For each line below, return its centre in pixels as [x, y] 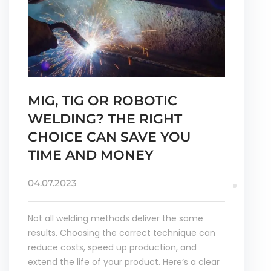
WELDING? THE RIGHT [105, 119]
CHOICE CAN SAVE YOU [109, 137]
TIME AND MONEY [91, 155]
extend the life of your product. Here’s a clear [124, 262]
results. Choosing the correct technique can [122, 233]
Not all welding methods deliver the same [116, 218]
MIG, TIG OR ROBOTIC [103, 100]
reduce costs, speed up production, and [112, 247]
